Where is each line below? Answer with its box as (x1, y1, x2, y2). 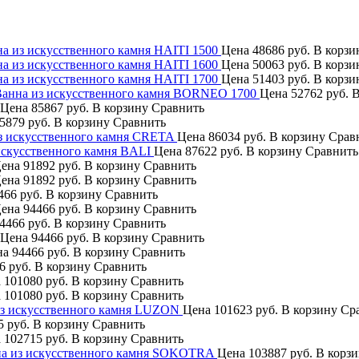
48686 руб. (249, 42, 313, 57)
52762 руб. (288, 86, 352, 100)
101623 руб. (211, 302, 281, 317)
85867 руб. (28, 100, 92, 115)
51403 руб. (249, 71, 313, 86)
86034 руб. (205, 129, 269, 143)
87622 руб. (182, 143, 246, 158)
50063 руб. (249, 57, 313, 71)
